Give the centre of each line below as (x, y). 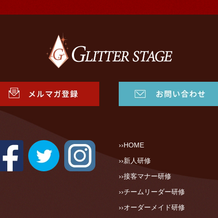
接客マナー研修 (147, 176)
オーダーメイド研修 (154, 207)
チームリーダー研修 (154, 192)
